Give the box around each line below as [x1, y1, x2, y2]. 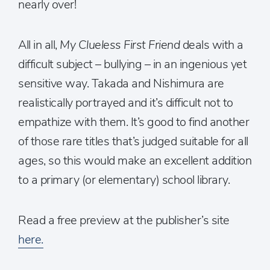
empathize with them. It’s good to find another [18, 114, 249, 130]
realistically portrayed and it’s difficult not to [18, 95, 233, 111]
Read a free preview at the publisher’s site [18, 212, 230, 228]
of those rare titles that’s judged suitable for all [18, 133, 248, 149]
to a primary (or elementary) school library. [18, 172, 230, 188]
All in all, [18, 37, 60, 53]
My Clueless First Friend [60, 37, 183, 53]
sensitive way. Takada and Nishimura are [18, 75, 224, 92]
